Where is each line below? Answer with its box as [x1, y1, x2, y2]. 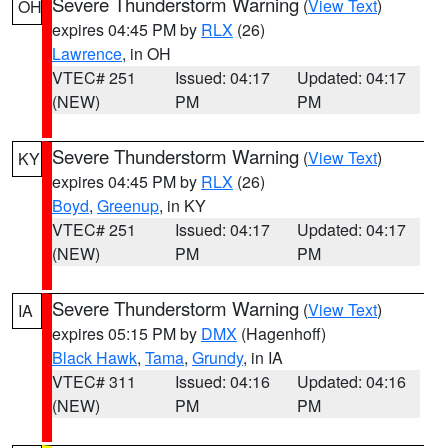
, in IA [243, 346, 283, 369]
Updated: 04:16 [297, 370, 407, 393]
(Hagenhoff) [237, 322, 326, 345]
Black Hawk [52, 346, 137, 369]
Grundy [192, 346, 243, 369]
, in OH [122, 42, 171, 65]
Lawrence [52, 42, 122, 65]
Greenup [97, 194, 159, 217]
